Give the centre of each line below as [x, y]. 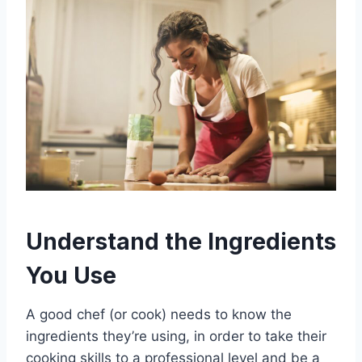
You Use [71, 276]
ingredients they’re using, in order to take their [176, 337]
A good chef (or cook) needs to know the [159, 315]
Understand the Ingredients [181, 242]
